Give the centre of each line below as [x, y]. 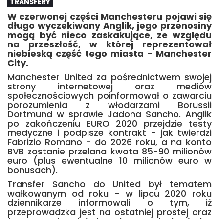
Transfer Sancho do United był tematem [109, 184]
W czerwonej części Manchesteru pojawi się [109, 16]
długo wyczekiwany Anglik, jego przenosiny [109, 26]
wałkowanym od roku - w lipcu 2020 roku [109, 193]
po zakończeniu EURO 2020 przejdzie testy [109, 123]
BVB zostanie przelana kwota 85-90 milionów [109, 151]
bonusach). [33, 170]
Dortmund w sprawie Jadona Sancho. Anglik [109, 114]
